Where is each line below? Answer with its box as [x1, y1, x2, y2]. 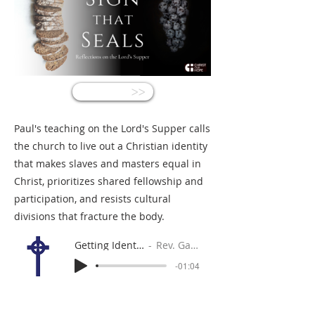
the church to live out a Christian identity [14, 139, 207, 153]
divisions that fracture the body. [14, 210, 165, 223]
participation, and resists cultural [14, 192, 171, 205]
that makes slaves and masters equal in [14, 157, 201, 170]
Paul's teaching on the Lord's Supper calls [14, 122, 210, 135]
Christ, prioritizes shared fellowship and [14, 174, 203, 188]
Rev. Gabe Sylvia [155, 238, 191, 252]
